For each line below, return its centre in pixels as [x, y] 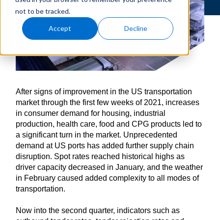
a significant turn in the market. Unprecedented [96, 135]
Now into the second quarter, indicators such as [98, 211]
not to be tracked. [42, 11]
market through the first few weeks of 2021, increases [108, 102]
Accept [60, 28]
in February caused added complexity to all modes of [107, 178]
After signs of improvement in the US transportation [104, 91]
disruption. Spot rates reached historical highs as [100, 156]
